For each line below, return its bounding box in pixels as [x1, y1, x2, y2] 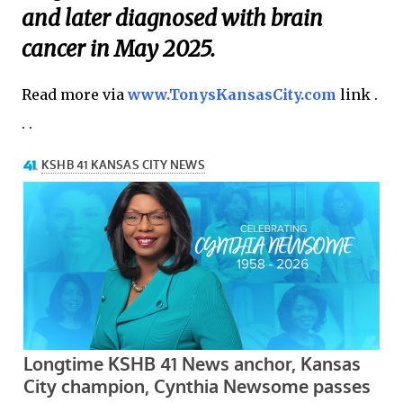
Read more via [22, 85, 128, 104]
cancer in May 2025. [22, 35, 215, 64]
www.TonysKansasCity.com [128, 85, 336, 104]
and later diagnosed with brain [22, 4, 323, 33]
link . [336, 85, 378, 104]
